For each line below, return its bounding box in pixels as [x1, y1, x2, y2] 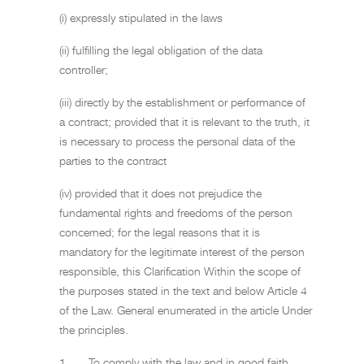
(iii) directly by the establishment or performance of [59, 95, 305, 109]
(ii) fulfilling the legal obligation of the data [59, 43, 262, 57]
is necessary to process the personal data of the [59, 134, 295, 148]
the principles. [59, 323, 128, 336]
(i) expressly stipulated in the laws [59, 11, 223, 24]
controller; [59, 63, 108, 76]
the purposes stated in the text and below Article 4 [59, 284, 307, 297]
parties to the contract [59, 154, 167, 167]
